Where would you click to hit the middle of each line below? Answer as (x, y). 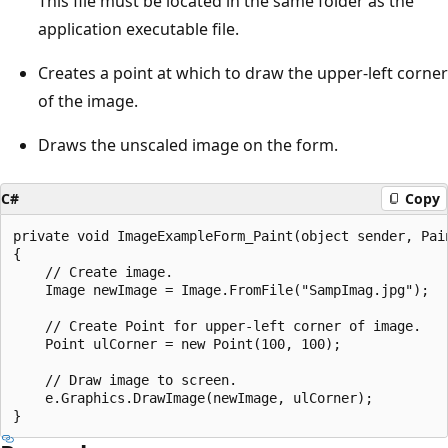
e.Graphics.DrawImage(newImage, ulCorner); (193, 397)
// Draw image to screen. (125, 379)
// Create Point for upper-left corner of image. (217, 325)
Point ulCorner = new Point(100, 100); (177, 343)
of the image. (88, 100)
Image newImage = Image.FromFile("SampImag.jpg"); (221, 289)
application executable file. (138, 28)
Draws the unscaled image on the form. (188, 144)
